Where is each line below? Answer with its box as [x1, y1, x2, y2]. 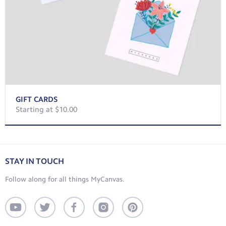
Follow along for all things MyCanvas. [5, 175, 125, 184]
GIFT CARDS [16, 94, 58, 104]
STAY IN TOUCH [5, 156, 64, 166]
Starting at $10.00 [16, 104, 77, 114]
